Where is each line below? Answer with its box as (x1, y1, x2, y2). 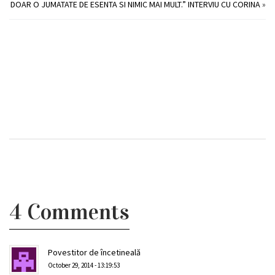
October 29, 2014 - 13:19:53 (48, 261, 120, 270)
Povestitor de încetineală (48, 247, 141, 258)
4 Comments (9, 198, 130, 226)
